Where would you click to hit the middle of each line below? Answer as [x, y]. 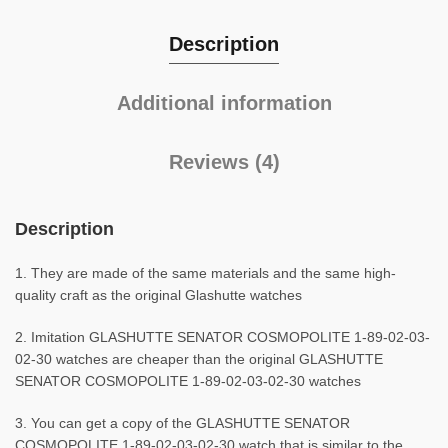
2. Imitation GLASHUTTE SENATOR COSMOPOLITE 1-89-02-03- [222, 337]
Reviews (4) [224, 162]
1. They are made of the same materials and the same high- [205, 273]
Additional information [224, 103]
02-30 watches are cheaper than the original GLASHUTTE [199, 359]
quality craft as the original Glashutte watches [158, 295]
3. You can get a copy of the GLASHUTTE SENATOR [182, 423]
